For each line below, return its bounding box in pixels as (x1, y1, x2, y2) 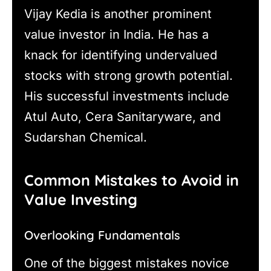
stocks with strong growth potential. (24, 68, 233, 83)
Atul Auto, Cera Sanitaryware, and (24, 109, 221, 125)
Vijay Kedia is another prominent (24, 7, 212, 22)
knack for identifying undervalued (24, 48, 217, 63)
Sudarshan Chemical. (24, 130, 147, 145)
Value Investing (24, 189, 137, 209)
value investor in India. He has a (24, 27, 209, 42)
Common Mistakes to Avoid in (24, 170, 239, 189)
